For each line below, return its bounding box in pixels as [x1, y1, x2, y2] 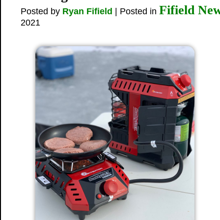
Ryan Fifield [62, 6, 112, 16]
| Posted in [112, 6, 159, 16]
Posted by [21, 6, 62, 16]
